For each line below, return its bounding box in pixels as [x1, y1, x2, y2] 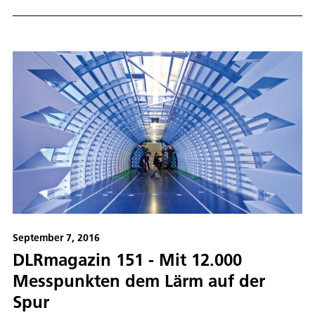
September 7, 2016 [13, 231, 100, 245]
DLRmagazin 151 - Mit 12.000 [13, 249, 242, 271]
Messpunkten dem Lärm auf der [13, 270, 265, 292]
